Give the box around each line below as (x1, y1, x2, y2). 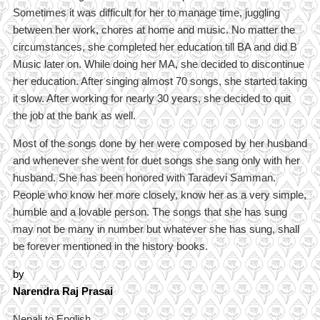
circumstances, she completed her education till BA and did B (12, 41, 297, 54)
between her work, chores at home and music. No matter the (12, 24, 295, 36)
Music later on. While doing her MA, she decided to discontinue (12, 58, 304, 71)
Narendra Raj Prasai (12, 285, 113, 298)
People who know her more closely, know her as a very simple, (12, 189, 306, 201)
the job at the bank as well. (12, 109, 136, 122)
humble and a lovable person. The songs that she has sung (12, 206, 287, 219)
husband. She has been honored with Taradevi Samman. (12, 171, 276, 184)
